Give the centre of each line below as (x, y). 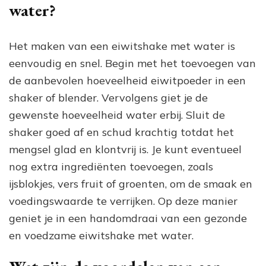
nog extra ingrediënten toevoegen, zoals (111, 167)
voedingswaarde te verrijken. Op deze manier (123, 201)
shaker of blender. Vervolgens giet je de (108, 98)
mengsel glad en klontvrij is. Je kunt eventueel (125, 150)
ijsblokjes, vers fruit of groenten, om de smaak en (131, 184)
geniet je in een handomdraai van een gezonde (128, 218)
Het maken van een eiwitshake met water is (122, 46)
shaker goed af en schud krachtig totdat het (121, 132)
